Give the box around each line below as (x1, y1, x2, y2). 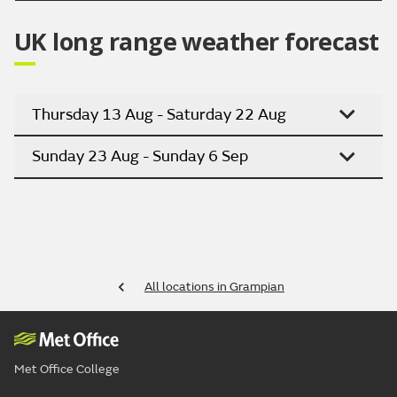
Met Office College (14, 361, 120, 377)
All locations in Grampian (144, 278, 284, 294)
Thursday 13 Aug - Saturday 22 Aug (32, 104, 286, 125)
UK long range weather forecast (14, 25, 379, 58)
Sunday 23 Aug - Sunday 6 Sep (32, 146, 248, 167)
